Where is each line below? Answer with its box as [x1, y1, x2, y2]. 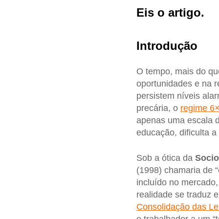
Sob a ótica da [136, 153, 195, 163]
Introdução [136, 39, 197, 52]
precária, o [136, 103, 180, 113]
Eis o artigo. [136, 5, 204, 19]
